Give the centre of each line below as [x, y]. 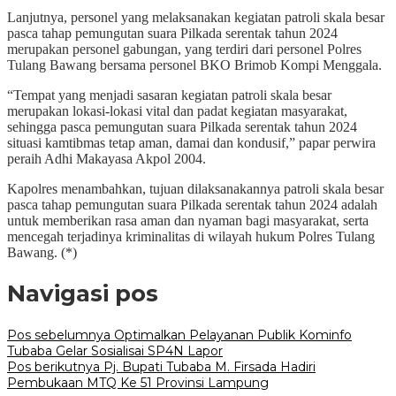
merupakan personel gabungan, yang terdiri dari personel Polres [184, 49]
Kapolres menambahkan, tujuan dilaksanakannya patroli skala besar [195, 188]
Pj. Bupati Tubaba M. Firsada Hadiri [208, 366]
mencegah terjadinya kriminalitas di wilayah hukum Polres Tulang [191, 236]
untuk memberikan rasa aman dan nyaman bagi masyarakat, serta [188, 220]
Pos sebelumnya [59, 335]
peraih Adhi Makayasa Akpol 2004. [107, 158]
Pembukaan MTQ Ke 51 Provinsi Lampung [138, 382]
